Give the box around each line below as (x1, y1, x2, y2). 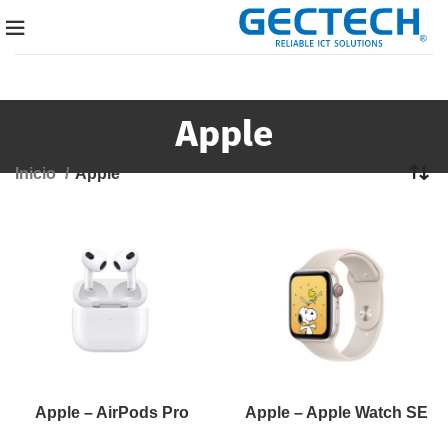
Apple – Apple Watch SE (244, 404, 428, 421)
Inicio (15, 164, 60, 182)
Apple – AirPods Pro (35, 404, 189, 421)
